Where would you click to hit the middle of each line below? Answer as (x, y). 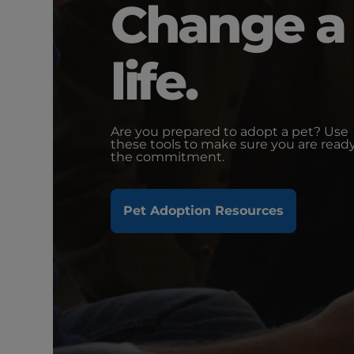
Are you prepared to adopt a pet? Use (229, 131)
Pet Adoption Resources (203, 210)
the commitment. (167, 156)
